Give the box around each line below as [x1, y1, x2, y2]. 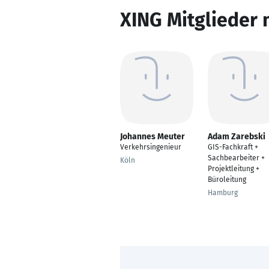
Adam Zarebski [208, 131, 265, 142]
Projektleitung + [208, 165, 259, 173]
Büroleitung [208, 175, 246, 184]
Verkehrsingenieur [120, 143, 181, 151]
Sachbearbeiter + [208, 154, 265, 162]
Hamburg [208, 189, 238, 197]
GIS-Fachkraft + [208, 143, 258, 151]
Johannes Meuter [120, 131, 185, 142]
